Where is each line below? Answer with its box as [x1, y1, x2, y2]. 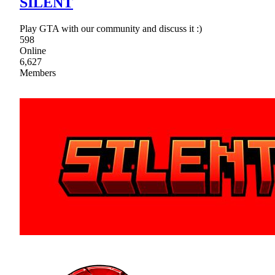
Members [20, 67, 56, 78]
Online [20, 45, 46, 56]
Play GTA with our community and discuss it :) [20, 23, 202, 34]
